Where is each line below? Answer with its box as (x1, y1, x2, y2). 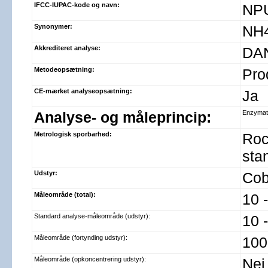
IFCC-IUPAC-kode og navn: (34, 1, 120, 8)
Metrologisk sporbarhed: (34, 130, 112, 138)
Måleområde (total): (34, 191, 96, 198)
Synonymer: (34, 23, 72, 30)
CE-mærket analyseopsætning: (34, 87, 132, 95)
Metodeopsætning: (34, 66, 95, 73)
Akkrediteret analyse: (34, 44, 100, 51)
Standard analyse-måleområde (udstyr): (34, 212, 150, 220)
